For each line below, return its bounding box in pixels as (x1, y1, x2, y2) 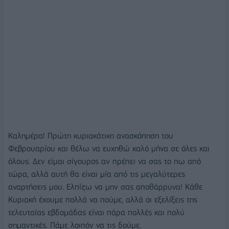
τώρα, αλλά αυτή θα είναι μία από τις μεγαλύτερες (8, 169, 185, 179)
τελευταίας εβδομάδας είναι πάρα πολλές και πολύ (8, 207, 185, 217)
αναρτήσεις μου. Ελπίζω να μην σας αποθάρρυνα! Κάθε (8, 181, 202, 192)
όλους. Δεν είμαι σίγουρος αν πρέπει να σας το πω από (8, 156, 201, 166)
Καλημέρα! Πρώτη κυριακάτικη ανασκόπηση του (8, 130, 173, 141)
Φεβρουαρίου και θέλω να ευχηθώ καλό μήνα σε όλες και (8, 143, 210, 153)
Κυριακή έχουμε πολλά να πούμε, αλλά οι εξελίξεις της (8, 194, 197, 204)
